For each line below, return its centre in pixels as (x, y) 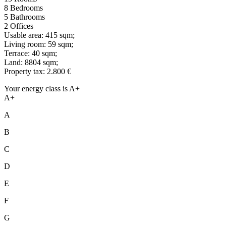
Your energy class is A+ (42, 88)
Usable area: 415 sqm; (39, 35)
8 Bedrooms (23, 8)
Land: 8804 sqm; (31, 62)
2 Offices (19, 26)
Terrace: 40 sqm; (31, 53)
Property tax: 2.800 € (38, 71)
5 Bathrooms (24, 17)
